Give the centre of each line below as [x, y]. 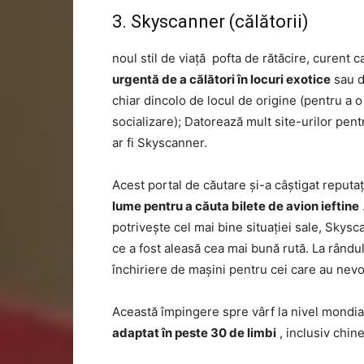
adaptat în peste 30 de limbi [194, 333]
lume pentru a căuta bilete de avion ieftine [236, 206]
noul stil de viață [159, 58]
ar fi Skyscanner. [160, 143]
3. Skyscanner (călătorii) [210, 22]
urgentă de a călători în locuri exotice [221, 79]
